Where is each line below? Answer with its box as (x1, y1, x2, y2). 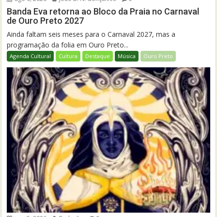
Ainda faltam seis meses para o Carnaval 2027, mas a (7, 30, 176, 39)
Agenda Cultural (10, 52, 51, 60)
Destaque (85, 52, 110, 60)
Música (118, 52, 136, 60)
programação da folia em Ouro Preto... (7, 40, 129, 50)
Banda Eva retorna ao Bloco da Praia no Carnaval (7, 6, 200, 17)
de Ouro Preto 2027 (7, 15, 84, 26)
